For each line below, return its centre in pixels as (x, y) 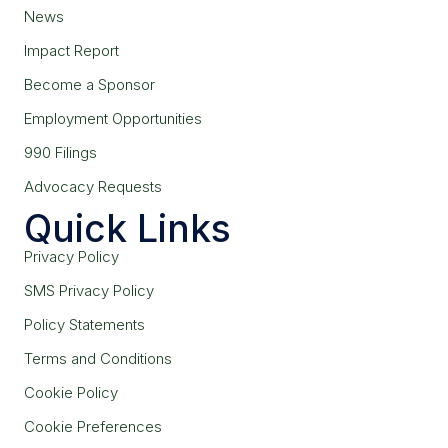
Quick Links (127, 229)
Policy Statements (84, 325)
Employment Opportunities (113, 119)
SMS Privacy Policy (89, 291)
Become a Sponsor (89, 85)
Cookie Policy (71, 393)
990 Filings (60, 153)
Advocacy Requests (93, 187)
